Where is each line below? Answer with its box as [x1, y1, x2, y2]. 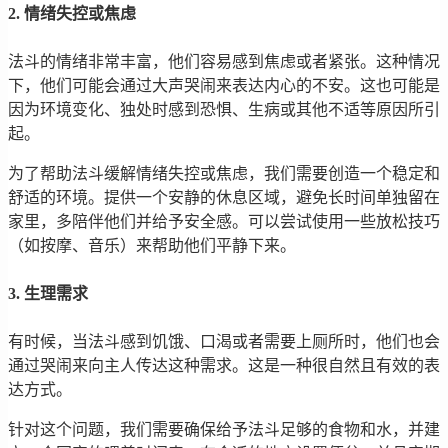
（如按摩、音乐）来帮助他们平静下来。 [8, 236, 296, 254]
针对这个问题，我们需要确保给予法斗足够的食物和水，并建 [8, 420, 440, 438]
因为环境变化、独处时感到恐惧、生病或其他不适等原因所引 [8, 100, 440, 118]
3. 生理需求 [8, 284, 88, 302]
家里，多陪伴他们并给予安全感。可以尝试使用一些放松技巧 [8, 212, 440, 230]
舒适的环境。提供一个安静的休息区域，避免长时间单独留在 [8, 188, 440, 206]
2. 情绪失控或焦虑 [8, 4, 136, 22]
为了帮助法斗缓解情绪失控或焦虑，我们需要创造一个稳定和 [8, 164, 440, 182]
